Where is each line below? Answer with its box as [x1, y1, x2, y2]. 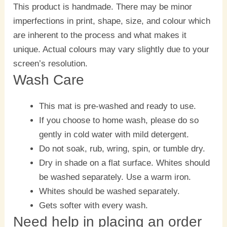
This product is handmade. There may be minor [13, 2, 193, 12]
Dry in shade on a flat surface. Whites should [39, 158, 210, 168]
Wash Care [13, 72, 85, 88]
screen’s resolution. [13, 59, 88, 69]
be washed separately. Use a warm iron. [39, 172, 192, 182]
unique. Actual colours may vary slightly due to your [13, 45, 210, 55]
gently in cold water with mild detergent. [39, 130, 190, 140]
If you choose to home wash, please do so [39, 116, 199, 126]
